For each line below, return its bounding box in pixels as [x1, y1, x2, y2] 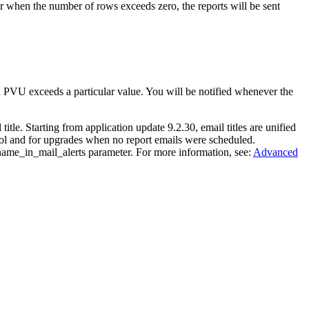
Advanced [253, 146, 298, 159]
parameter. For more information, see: [86, 146, 253, 159]
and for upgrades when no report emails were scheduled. [7, 134, 255, 146]
